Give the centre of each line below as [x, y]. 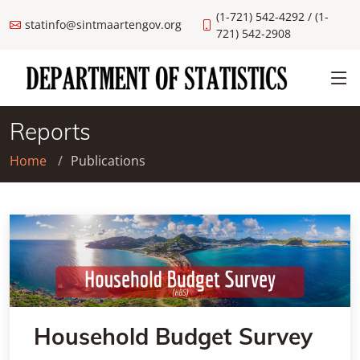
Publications [108, 161]
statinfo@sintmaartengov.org [103, 25]
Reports [50, 131]
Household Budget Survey [173, 336]
